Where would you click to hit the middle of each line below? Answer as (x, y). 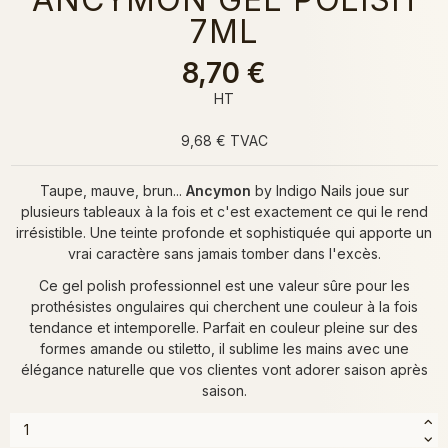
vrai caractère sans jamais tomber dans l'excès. (224, 253)
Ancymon (218, 190)
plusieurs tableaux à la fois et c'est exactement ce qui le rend (224, 211)
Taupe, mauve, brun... (112, 190)
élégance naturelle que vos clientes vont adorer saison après (224, 369)
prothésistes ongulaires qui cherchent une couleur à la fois (224, 306)
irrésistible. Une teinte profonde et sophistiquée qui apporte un (224, 232)
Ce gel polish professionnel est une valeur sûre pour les (224, 285)
